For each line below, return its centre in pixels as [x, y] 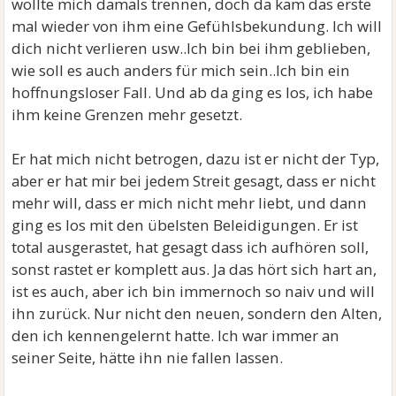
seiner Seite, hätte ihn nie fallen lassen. [148, 358]
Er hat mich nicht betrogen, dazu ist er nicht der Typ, [196, 159]
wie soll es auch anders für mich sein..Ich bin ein [181, 70]
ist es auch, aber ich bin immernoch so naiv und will [194, 291]
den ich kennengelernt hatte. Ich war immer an [176, 335]
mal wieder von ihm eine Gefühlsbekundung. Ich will [197, 26]
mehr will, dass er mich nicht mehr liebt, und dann [190, 203]
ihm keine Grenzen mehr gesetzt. [127, 114]
